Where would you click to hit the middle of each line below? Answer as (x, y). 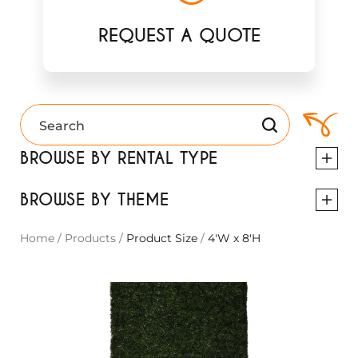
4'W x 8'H (233, 238)
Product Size (162, 238)
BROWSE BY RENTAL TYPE (119, 158)
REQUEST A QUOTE (179, 36)
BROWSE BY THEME (95, 200)
